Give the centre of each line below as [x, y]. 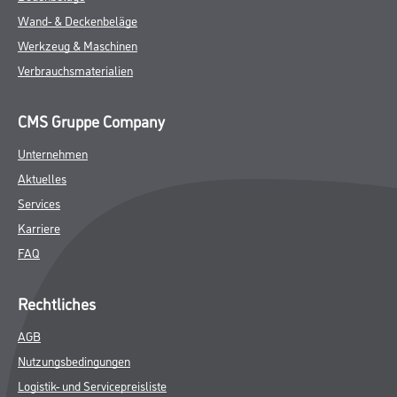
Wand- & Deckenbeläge [78, 20]
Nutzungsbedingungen [74, 360]
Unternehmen [53, 153]
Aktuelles [42, 178]
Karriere [39, 227]
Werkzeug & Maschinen [78, 45]
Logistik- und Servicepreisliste [92, 385]
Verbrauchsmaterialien [75, 70]
